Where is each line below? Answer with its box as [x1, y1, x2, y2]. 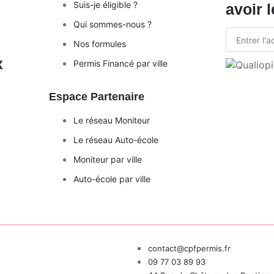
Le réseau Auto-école [73, 135, 158, 146]
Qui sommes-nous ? [73, 19, 152, 30]
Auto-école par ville [73, 174, 150, 185]
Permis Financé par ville [73, 58, 168, 69]
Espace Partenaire [49, 91, 144, 103]
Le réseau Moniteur [73, 115, 150, 126]
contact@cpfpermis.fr [148, 243, 231, 254]
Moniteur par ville [73, 154, 142, 165]
